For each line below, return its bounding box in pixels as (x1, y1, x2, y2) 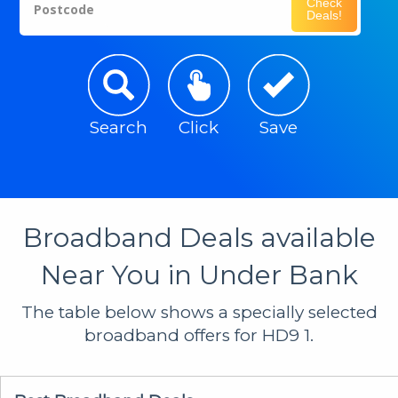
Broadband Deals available (22, 220, 376, 254)
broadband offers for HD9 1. (84, 324, 314, 346)
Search (90, 116, 148, 138)
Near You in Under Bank (40, 258, 358, 291)
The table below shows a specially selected (20, 301, 378, 322)
